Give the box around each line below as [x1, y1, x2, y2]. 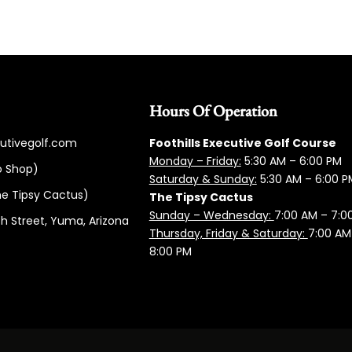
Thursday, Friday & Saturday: [148, 225, 308, 242]
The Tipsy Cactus [148, 189, 253, 206]
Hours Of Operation [148, 101, 277, 122]
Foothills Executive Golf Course [148, 135, 336, 152]
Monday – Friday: [148, 153, 241, 170]
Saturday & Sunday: [148, 171, 257, 188]
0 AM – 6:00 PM [258, 153, 342, 170]
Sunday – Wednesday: [148, 207, 274, 224]
